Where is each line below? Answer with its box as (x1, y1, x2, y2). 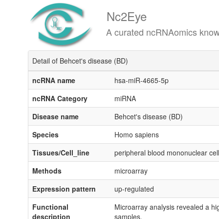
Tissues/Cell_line (32, 148, 89, 157)
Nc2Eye (79, 7, 147, 24)
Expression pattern (32, 184, 96, 194)
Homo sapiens (114, 130, 159, 139)
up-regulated (114, 184, 154, 194)
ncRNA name (32, 75, 75, 85)
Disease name (32, 111, 79, 121)
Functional (32, 202, 68, 212)
